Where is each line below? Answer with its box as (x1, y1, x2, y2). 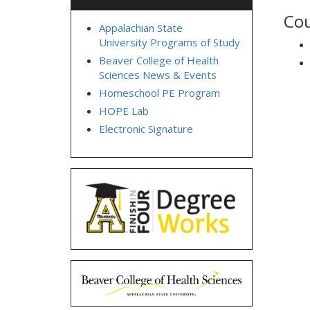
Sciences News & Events (99, 68, 217, 82)
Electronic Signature (99, 122, 193, 136)
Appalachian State (99, 21, 183, 35)
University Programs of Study (99, 35, 240, 49)
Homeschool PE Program (99, 86, 220, 100)
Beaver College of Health (99, 53, 219, 67)
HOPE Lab (99, 104, 149, 118)
